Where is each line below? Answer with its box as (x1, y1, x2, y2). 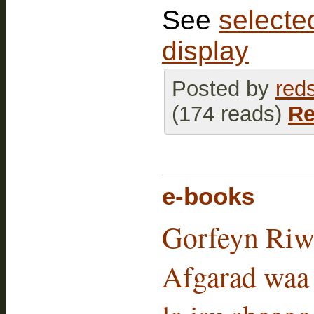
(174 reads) (172, 101, 288, 126)
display (162, 35, 249, 66)
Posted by (172, 76, 275, 101)
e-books (162, 182, 254, 210)
